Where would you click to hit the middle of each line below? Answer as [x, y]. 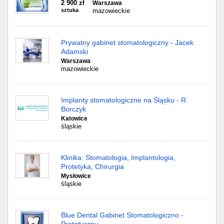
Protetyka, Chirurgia [92, 166]
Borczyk [73, 109]
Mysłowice [76, 176]
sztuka [70, 10]
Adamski [74, 51]
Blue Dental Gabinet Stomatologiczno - [122, 215]
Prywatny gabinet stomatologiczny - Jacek [127, 42]
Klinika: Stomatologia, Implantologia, [118, 157]
